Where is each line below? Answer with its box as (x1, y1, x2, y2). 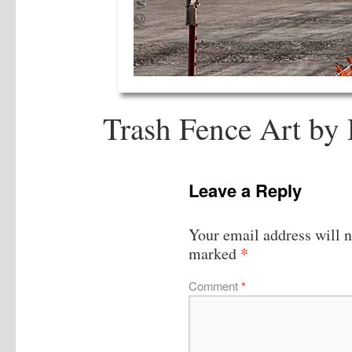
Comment (189, 277, 241, 294)
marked (189, 242, 240, 264)
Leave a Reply (189, 177, 302, 203)
